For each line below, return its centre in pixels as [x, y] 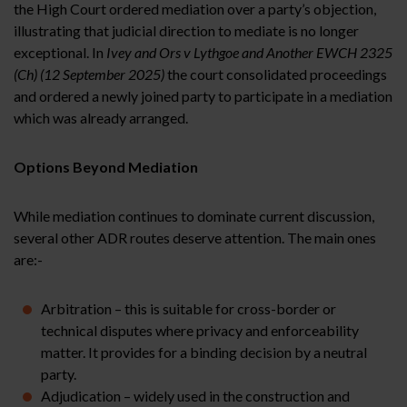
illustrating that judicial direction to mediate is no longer [186, 30]
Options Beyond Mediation [106, 166]
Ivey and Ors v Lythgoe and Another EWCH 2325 [249, 52]
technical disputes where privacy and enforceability [200, 330]
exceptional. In [60, 52]
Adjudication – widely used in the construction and [195, 395]
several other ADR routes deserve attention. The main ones [195, 237]
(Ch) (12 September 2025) [89, 74]
